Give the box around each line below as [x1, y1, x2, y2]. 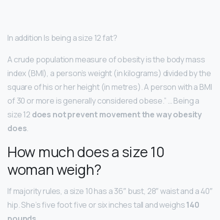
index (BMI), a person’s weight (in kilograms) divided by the [7, 67, 211, 79]
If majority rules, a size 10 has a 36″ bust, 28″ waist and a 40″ [7, 185, 213, 196]
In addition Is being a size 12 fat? [7, 32, 117, 43]
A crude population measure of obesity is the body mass [7, 54, 205, 65]
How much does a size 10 [7, 141, 165, 162]
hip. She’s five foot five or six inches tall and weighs [7, 199, 187, 210]
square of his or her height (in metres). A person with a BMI [7, 81, 212, 92]
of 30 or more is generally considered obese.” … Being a [7, 95, 200, 106]
